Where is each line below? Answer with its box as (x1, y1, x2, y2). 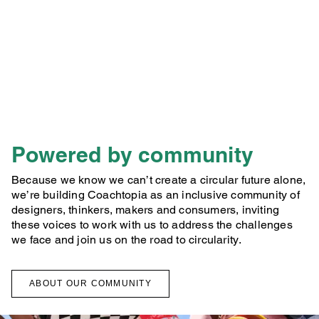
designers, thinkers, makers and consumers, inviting (11, 203, 280, 216)
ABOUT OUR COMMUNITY (29, 278, 152, 288)
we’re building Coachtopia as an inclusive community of (11, 188, 300, 202)
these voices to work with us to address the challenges (11, 218, 293, 231)
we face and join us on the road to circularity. (11, 233, 242, 246)
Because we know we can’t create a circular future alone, (11, 173, 306, 187)
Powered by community (11, 142, 253, 167)
